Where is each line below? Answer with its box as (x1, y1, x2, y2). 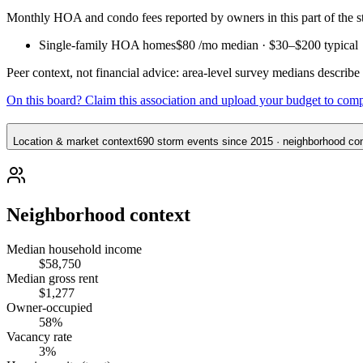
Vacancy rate (6, 329, 72, 344)
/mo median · (199, 38, 269, 53)
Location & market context (13, 135, 137, 148)
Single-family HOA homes (39, 38, 176, 53)
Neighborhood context (6, 203, 190, 225)
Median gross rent (6, 271, 98, 285)
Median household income (6, 241, 142, 256)
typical (321, 38, 358, 53)
